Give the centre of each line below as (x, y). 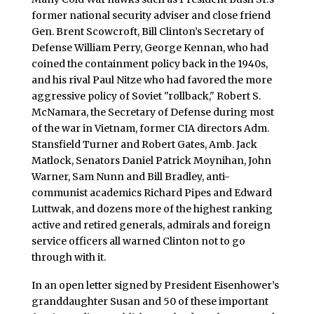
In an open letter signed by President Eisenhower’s (155, 285)
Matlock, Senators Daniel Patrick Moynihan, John (151, 160)
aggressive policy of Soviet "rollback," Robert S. (146, 96)
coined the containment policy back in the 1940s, (149, 63)
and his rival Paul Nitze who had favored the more (151, 80)
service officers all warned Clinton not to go (138, 241)
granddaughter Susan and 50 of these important (150, 301)
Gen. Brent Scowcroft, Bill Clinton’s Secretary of (148, 31)
